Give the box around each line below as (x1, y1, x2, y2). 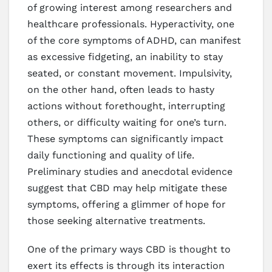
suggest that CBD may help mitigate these (27, 182, 227, 194)
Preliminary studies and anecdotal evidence (27, 166, 233, 178)
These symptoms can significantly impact (27, 133, 223, 145)
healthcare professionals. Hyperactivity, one (27, 18, 234, 30)
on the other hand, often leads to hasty (27, 84, 214, 96)
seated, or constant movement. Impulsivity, (27, 67, 232, 80)
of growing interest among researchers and (27, 2, 232, 14)
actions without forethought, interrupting (27, 100, 225, 112)
